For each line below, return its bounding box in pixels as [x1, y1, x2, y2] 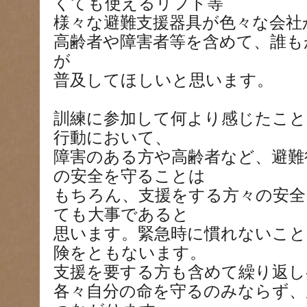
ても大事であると [53, 206, 189, 223]
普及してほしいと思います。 [53, 71, 273, 89]
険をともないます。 [53, 244, 206, 262]
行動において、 [53, 129, 171, 147]
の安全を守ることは [53, 167, 206, 185]
